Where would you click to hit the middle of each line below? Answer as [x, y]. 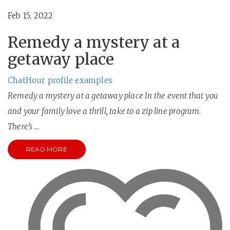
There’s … [24, 127]
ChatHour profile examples [60, 80]
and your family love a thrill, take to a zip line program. [104, 111]
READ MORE [47, 149]
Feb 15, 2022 [31, 16]
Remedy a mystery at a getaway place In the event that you [113, 96]
